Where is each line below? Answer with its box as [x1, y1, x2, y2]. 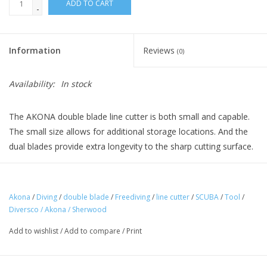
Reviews [143, 44, 177, 56]
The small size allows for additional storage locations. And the [9, 125, 248, 137]
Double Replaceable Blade [25, 180, 126, 192]
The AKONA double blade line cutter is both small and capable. [9, 110, 250, 122]
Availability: [9, 77, 55, 89]
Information [9, 44, 61, 56]
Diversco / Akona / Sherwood [9, 204, 107, 215]
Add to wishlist [9, 225, 58, 236]
